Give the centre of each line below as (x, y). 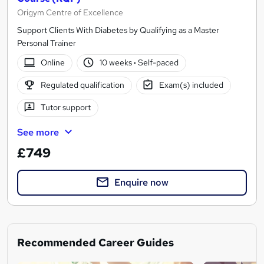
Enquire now (141, 182)
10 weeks (117, 63)
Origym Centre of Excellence (70, 12)
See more (38, 132)
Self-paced (158, 63)
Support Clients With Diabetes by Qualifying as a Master (118, 30)
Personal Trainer (47, 43)
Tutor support (65, 108)
